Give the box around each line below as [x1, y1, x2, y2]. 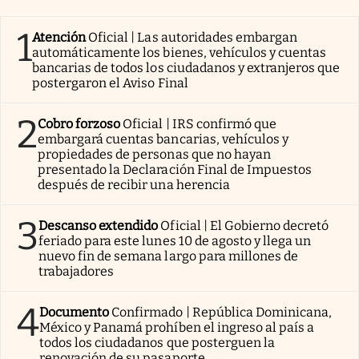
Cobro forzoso [38, 115, 121, 131]
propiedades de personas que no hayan [38, 146, 271, 162]
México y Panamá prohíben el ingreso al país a [39, 319, 315, 335]
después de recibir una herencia [38, 176, 230, 192]
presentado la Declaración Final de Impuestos [38, 161, 313, 177]
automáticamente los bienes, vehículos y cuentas [32, 44, 327, 60]
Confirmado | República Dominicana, [111, 304, 333, 320]
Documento [39, 304, 110, 320]
